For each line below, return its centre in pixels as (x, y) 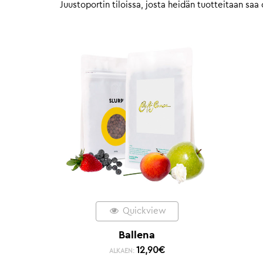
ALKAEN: (122, 251)
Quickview (143, 211)
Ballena (137, 235)
